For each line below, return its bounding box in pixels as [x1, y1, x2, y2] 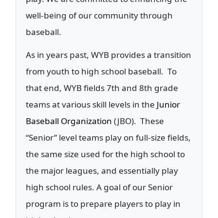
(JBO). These [114, 115, 164, 127]
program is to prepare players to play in [26, 198, 181, 210]
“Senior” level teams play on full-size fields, [26, 132, 191, 144]
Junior [157, 99, 180, 110]
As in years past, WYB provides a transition [26, 49, 191, 61]
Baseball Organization [26, 115, 114, 127]
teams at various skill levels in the [26, 99, 157, 110]
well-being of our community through [26, 10, 173, 21]
